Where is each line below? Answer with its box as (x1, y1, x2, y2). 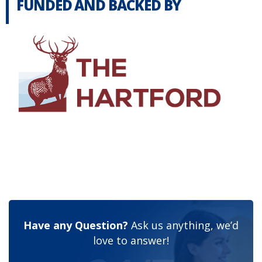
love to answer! (93, 233, 169, 247)
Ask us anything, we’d (128, 218, 239, 232)
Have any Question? (23, 218, 128, 232)
